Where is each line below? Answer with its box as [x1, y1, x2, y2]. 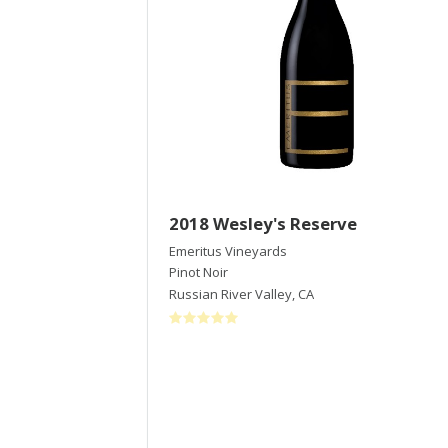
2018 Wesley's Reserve [169, 211, 357, 235]
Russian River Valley [169, 284, 292, 303]
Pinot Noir [169, 263, 228, 282]
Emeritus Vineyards [169, 241, 287, 260]
